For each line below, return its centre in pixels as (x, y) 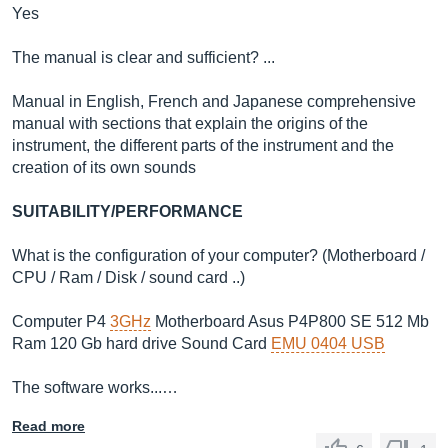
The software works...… (95, 387)
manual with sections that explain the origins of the (190, 123)
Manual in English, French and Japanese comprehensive (214, 101)
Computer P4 (61, 321)
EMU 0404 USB (328, 343)
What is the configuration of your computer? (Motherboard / (218, 255)
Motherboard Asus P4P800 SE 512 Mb (290, 321)
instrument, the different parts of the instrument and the (203, 145)
